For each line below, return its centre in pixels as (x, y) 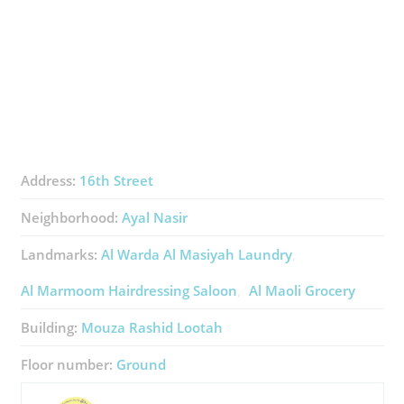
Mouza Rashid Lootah (151, 327)
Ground (141, 364)
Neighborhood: (71, 217)
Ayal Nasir (154, 217)
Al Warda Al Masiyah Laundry (196, 254)
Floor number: (68, 364)
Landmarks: (60, 254)
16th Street (116, 180)
